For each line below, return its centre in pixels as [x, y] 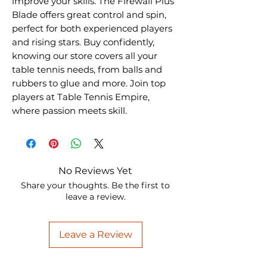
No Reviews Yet [95, 170]
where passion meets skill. [69, 110]
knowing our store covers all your [85, 55]
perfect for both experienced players [92, 28]
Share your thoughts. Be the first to [95, 185]
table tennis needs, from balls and [87, 69]
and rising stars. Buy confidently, [83, 42]
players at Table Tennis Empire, [81, 97]
